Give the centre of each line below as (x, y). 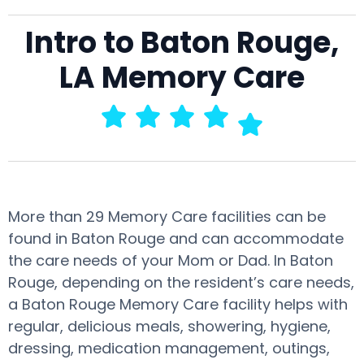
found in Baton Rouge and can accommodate (176, 238)
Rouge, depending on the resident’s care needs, (181, 282)
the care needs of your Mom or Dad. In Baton (171, 260)
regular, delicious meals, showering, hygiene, (169, 326)
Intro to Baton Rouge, (182, 43)
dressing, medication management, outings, (169, 348)
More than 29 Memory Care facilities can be (167, 217)
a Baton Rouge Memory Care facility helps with (178, 304)
